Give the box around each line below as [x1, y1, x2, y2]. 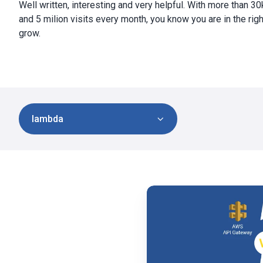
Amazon [147, 214, 181, 226]
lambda [31, 113, 63, 124]
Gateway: [147, 242, 184, 254]
